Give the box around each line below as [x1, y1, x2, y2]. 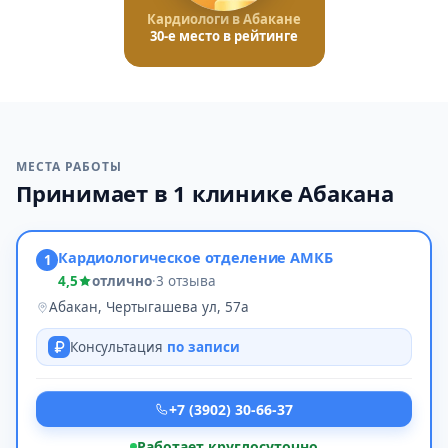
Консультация [70, 338, 167, 356]
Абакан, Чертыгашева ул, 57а [49, 298, 249, 316]
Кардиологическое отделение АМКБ [58, 247, 333, 267]
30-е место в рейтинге [150, 27, 298, 45]
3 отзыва [156, 272, 216, 290]
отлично [92, 272, 152, 290]
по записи [167, 338, 240, 356]
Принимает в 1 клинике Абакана [16, 178, 394, 208]
